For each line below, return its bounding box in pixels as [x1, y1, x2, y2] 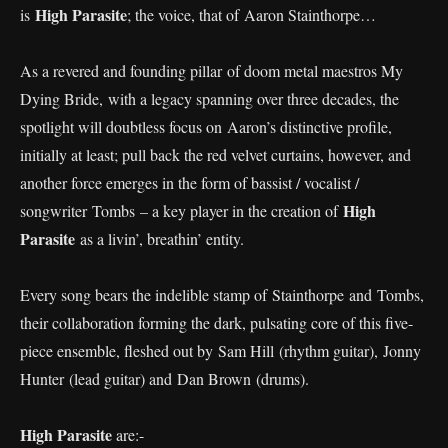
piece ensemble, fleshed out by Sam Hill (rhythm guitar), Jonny [20, 339, 421, 361]
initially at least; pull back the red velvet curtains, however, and [20, 143, 411, 165]
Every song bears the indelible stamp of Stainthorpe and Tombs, [20, 283, 424, 305]
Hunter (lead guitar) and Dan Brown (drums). [20, 367, 309, 389]
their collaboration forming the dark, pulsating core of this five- [20, 311, 413, 333]
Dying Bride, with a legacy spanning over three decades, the [20, 87, 399, 109]
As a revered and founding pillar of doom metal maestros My [20, 59, 403, 81]
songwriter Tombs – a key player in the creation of [20, 199, 343, 221]
